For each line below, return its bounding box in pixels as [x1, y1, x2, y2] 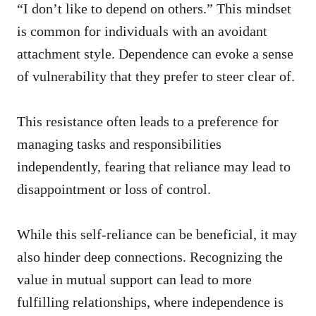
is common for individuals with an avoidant [17, 23, 267, 39]
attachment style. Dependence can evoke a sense [17, 46, 293, 61]
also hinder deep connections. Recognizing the [17, 249, 283, 265]
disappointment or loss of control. [17, 181, 211, 197]
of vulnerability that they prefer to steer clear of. [17, 68, 295, 84]
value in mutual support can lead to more [17, 272, 252, 287]
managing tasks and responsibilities [17, 136, 221, 152]
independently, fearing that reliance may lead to [17, 159, 291, 174]
